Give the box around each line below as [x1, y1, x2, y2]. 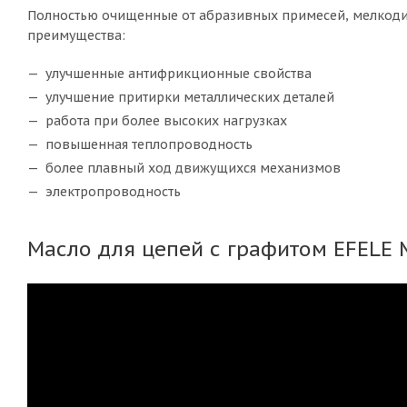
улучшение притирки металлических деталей [45, 89, 334, 106]
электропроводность [45, 184, 181, 201]
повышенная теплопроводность [45, 136, 253, 154]
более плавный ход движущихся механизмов [45, 160, 341, 177]
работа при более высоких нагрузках [45, 113, 287, 130]
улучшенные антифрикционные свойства [45, 65, 312, 83]
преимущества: [27, 27, 125, 45]
